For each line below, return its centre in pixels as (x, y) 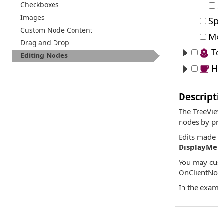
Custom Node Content (56, 30)
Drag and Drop (45, 43)
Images (33, 17)
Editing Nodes (44, 55)
